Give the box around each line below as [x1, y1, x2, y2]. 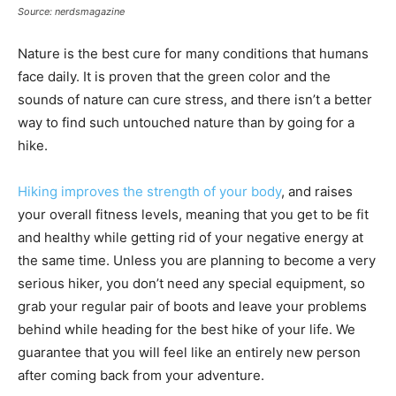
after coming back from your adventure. [18, 366, 264, 384]
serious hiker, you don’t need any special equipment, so [18, 274, 365, 292]
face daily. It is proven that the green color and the [18, 67, 331, 85]
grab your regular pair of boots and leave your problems [18, 297, 367, 315]
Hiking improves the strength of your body [18, 182, 281, 200]
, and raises [281, 182, 353, 200]
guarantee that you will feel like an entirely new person [18, 343, 361, 361]
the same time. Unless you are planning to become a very [18, 251, 376, 269]
